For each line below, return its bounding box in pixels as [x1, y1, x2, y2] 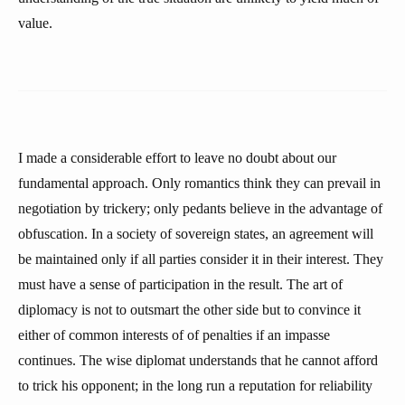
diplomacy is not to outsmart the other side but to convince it [18, 302, 361, 317]
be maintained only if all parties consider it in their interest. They [18, 251, 383, 267]
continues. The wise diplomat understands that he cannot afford [18, 353, 378, 368]
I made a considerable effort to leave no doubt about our [18, 150, 336, 165]
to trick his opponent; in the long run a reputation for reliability [18, 378, 372, 393]
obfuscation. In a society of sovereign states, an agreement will [18, 226, 373, 241]
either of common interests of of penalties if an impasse [18, 327, 330, 343]
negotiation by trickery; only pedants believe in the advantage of [18, 201, 382, 216]
